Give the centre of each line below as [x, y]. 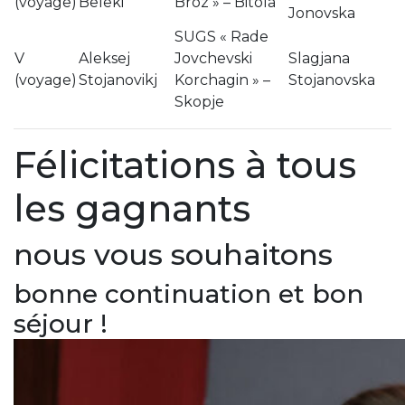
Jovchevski [213, 58]
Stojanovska [332, 80]
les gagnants [132, 208]
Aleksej [104, 58]
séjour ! [61, 323]
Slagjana [319, 58]
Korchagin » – [222, 80]
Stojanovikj [118, 80]
